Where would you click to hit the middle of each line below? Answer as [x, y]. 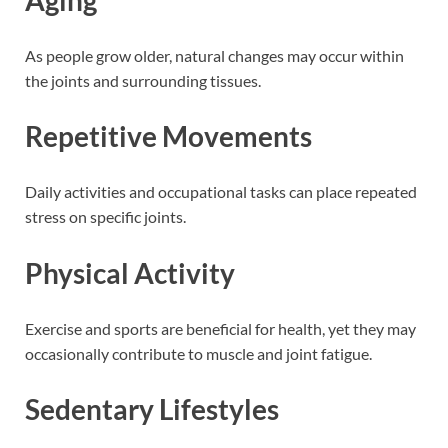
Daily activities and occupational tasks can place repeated [221, 192]
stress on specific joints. [105, 217]
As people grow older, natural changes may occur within [214, 55]
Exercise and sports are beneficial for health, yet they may [220, 328]
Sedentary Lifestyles [152, 408]
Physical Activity [130, 272]
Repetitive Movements [168, 136]
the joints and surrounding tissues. [143, 80]
